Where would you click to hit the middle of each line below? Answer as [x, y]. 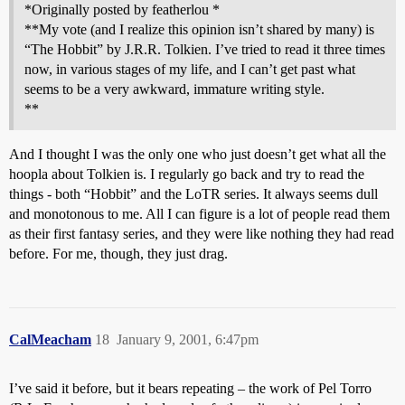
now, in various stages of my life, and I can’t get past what [190, 69]
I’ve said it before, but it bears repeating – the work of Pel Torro [190, 388]
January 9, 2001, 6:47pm [188, 339]
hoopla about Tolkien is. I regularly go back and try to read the [187, 174]
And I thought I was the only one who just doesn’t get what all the [198, 154]
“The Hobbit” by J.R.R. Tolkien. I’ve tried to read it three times [205, 49]
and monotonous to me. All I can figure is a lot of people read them [199, 214]
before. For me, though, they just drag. [118, 254]
